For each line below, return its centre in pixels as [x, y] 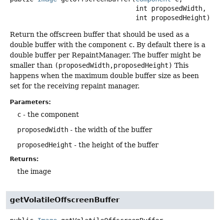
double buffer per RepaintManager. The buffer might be [105, 55]
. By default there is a [169, 45]
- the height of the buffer [115, 145]
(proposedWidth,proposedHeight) [113, 65]
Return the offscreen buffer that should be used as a [99, 34]
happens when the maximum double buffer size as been [104, 76]
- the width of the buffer [110, 130]
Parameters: [30, 102]
